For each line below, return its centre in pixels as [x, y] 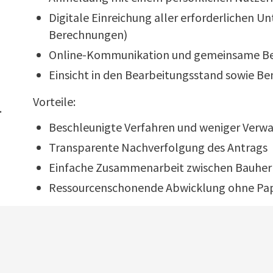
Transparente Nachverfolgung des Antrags [158, 147]
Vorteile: [54, 101]
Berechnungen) [88, 34]
